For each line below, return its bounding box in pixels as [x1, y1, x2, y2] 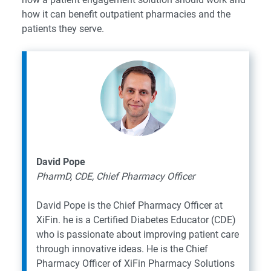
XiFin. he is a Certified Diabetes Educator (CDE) [36, 214, 236, 226]
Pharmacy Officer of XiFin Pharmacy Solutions [36, 258, 235, 270]
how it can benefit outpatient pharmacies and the [22, 8, 230, 21]
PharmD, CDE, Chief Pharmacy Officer [36, 171, 195, 183]
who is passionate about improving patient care [36, 229, 239, 241]
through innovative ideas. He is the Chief [36, 243, 208, 255]
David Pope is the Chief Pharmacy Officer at [36, 200, 223, 212]
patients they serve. [22, 23, 104, 35]
